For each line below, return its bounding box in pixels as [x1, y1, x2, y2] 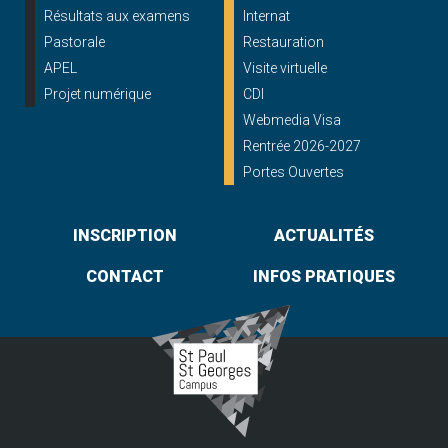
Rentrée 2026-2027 [243, 138, 361, 155]
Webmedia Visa [243, 112, 341, 129]
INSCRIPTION [72, 226, 177, 246]
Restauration [243, 34, 324, 51]
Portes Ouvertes [243, 164, 344, 181]
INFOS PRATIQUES [252, 267, 395, 287]
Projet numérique [44, 86, 151, 103]
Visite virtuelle [243, 60, 327, 77]
